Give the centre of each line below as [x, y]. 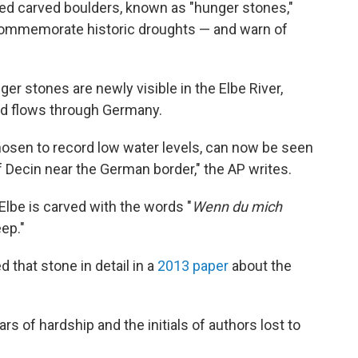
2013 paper [193, 265]
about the [260, 265]
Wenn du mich [237, 206]
